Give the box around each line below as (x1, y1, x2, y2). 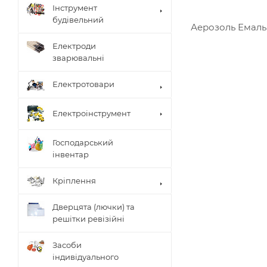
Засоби (52, 240, 82, 250)
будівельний (52, 15, 104, 25)
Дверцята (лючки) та (52, 202, 135, 212)
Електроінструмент (52, 108, 131, 119)
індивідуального (52, 252, 119, 262)
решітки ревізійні (52, 214, 125, 224)
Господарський (52, 137, 113, 147)
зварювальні (52, 53, 104, 63)
